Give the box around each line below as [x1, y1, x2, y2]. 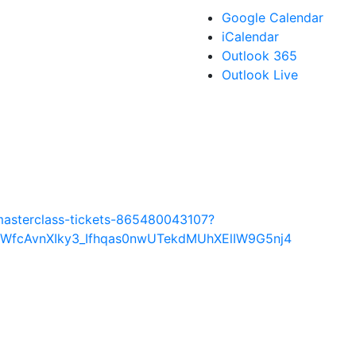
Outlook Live [222, 67, 298, 83]
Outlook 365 [222, 48, 297, 64]
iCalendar [222, 29, 279, 45]
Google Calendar [222, 10, 323, 26]
